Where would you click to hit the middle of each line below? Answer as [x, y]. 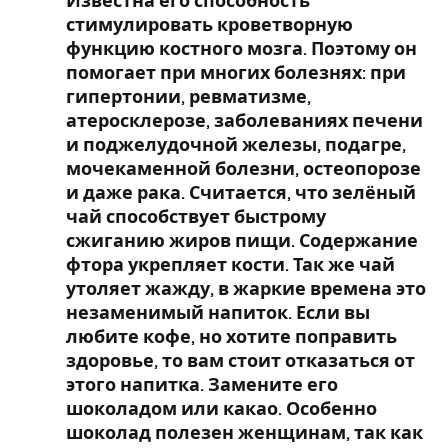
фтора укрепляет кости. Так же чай [230, 264]
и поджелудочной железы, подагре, [236, 144]
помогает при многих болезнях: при [236, 72]
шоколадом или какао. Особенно [221, 408]
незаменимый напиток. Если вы [218, 312]
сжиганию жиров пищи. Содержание [242, 240]
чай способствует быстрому [196, 216]
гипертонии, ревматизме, [188, 96]
